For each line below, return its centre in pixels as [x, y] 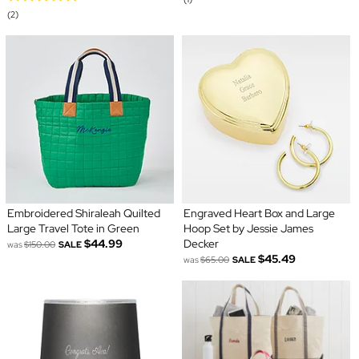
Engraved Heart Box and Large [259, 213]
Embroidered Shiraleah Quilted [83, 213]
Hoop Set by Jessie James [248, 228]
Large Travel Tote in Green [73, 228]
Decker [201, 243]
